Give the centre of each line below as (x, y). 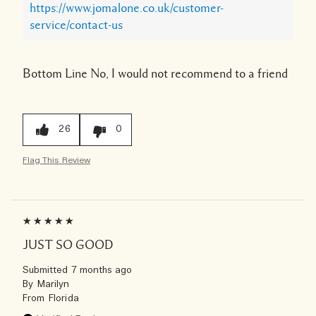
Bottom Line (55, 73)
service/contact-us (76, 24)
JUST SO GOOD (68, 244)
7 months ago (102, 270)
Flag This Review (56, 160)
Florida (64, 298)
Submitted (47, 270)
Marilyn (54, 284)
